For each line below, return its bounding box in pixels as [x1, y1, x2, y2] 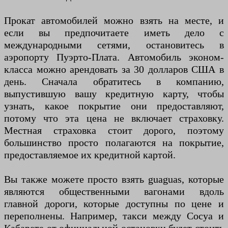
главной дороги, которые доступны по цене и [4, 198, 224, 210]
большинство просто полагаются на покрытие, [4, 137, 224, 149]
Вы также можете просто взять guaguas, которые [4, 174, 224, 185]
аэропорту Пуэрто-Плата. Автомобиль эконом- [4, 51, 224, 63]
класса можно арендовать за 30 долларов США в [4, 64, 224, 75]
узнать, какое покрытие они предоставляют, [4, 100, 224, 112]
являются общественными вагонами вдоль [4, 186, 224, 197]
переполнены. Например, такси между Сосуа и [4, 210, 224, 222]
